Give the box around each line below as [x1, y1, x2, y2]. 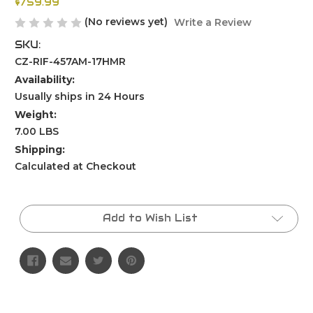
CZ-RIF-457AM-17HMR [15, 55, 126, 68]
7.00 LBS [15, 125, 59, 138]
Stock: [20, 211, 54, 224]
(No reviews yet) [85, 15, 168, 29]
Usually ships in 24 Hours [15, 90, 145, 103]
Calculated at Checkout [15, 160, 136, 173]
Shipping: [15, 143, 65, 156]
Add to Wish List [102, 212, 198, 225]
